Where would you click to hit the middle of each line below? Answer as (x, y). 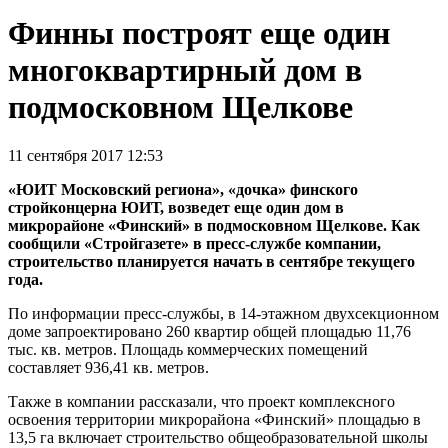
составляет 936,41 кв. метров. (108, 368)
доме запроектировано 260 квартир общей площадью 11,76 (209, 332)
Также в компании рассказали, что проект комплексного (201, 402)
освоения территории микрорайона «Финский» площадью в (214, 420)
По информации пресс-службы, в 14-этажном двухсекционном (223, 314)
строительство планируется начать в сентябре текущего (211, 262)
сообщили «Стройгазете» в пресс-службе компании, (194, 244)
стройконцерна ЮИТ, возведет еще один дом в (176, 208)
